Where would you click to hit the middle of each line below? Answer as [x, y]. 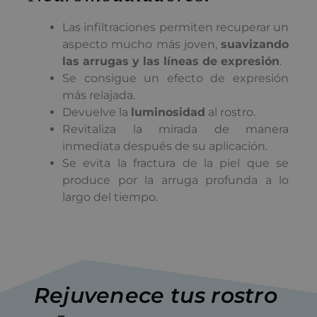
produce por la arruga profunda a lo [175, 180]
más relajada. [99, 95]
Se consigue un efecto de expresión [175, 78]
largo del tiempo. [110, 197]
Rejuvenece [99, 295]
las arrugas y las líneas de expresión [171, 61]
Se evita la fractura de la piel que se [175, 163]
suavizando [255, 44]
